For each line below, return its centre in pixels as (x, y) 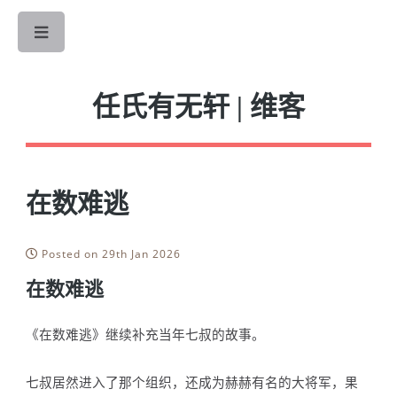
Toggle (102, 36)
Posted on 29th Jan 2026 (110, 254)
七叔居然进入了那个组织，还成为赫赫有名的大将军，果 (192, 381)
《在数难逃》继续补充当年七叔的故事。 (146, 335)
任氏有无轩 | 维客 (198, 107)
